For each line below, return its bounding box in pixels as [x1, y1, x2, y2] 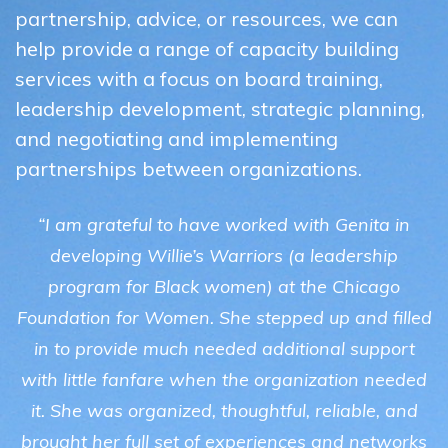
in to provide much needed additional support [33, 337, 415, 360]
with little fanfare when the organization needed [21, 368, 427, 391]
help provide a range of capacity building [15, 36, 399, 61]
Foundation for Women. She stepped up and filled [16, 306, 432, 329]
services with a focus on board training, [15, 66, 383, 91]
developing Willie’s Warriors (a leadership [50, 244, 398, 267]
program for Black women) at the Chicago [48, 275, 400, 298]
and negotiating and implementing [15, 126, 338, 151]
